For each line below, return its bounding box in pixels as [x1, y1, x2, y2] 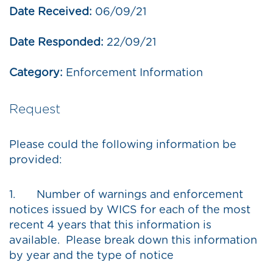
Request [9, 103, 60, 116]
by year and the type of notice [9, 250, 174, 262]
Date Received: [9, 7, 92, 18]
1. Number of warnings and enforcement [9, 190, 243, 201]
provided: [9, 155, 62, 166]
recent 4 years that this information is [9, 220, 211, 232]
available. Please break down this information [9, 235, 257, 247]
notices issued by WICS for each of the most [9, 205, 250, 216]
